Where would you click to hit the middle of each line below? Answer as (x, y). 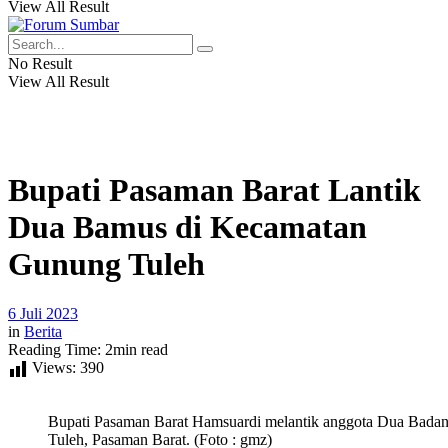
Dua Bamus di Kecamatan (187, 227)
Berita (43, 331)
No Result (40, 63)
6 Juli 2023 (43, 313)
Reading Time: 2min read (88, 349)
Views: (54, 367)
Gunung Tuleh (106, 264)
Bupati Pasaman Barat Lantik (214, 190)
